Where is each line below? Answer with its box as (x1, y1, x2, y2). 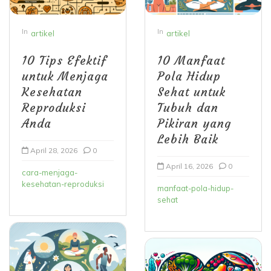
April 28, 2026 (30, 145, 77, 155)
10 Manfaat (157, 53, 225, 68)
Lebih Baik (157, 131, 218, 146)
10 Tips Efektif (22, 53, 106, 68)
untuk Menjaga (22, 68, 108, 83)
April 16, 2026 (166, 161, 213, 171)
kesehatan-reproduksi (22, 178, 104, 189)
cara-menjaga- (22, 167, 77, 177)
